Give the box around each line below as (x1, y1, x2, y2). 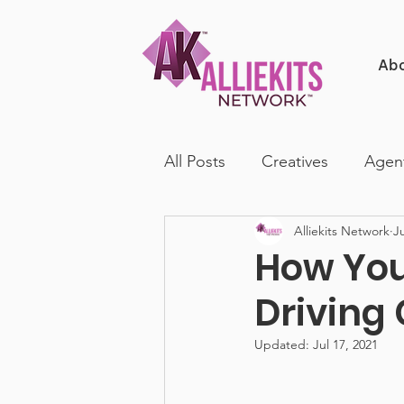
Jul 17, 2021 (313, 336, 378, 353)
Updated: (254, 336, 313, 353)
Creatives (262, 151, 328, 171)
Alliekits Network (294, 222, 390, 239)
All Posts (164, 151, 225, 171)
